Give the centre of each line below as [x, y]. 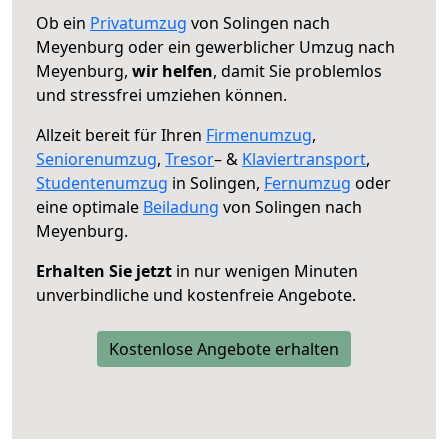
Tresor [189, 158]
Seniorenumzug [96, 158]
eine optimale [89, 206]
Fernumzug [307, 182]
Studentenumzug [102, 182]
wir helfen [172, 70]
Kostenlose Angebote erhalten [224, 348]
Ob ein [63, 22]
